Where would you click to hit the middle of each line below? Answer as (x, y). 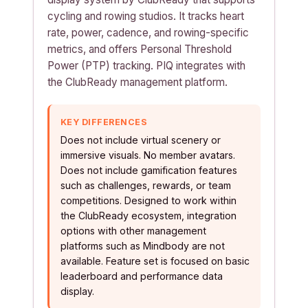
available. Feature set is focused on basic (155, 261)
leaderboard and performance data (142, 276)
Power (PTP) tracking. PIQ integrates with (146, 66)
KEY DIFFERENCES (104, 122)
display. (77, 291)
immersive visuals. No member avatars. (148, 155)
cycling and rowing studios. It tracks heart (146, 16)
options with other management (133, 231)
